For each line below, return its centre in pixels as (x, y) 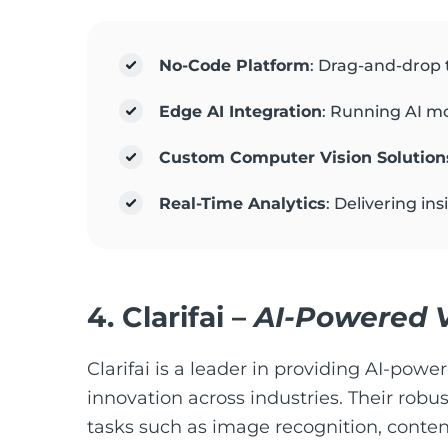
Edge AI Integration (240, 111)
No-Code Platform (234, 65)
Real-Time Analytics (242, 203)
